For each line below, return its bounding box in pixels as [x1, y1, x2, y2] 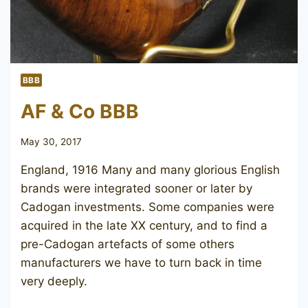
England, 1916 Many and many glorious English [21, 163, 280, 177]
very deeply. [21, 274, 87, 289]
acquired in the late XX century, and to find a [21, 219, 267, 233]
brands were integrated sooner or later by [21, 181, 252, 196]
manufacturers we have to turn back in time [21, 256, 262, 270]
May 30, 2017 [21, 136, 82, 148]
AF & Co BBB [21, 99, 139, 123]
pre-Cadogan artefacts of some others [21, 237, 234, 252]
